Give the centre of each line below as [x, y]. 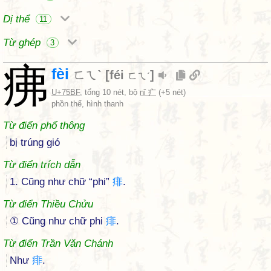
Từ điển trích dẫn [42, 165]
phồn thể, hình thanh [87, 104]
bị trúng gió [35, 142]
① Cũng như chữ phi [58, 221]
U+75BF [66, 92]
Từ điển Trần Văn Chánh [58, 243]
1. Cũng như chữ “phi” [61, 182]
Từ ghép [23, 43]
